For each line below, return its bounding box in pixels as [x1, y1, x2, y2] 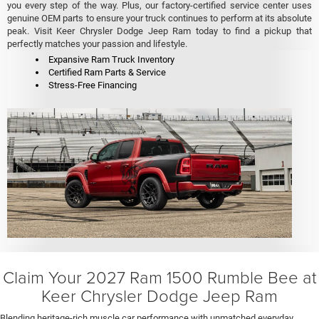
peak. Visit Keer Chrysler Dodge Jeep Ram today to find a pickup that [7, 25, 312, 36]
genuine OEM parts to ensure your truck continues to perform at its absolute [7, 12, 312, 23]
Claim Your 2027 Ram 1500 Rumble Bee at [2, 265, 317, 289]
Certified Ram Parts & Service [48, 66, 166, 78]
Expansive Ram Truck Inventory [48, 53, 174, 65]
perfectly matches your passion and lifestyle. [7, 38, 187, 49]
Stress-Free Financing [48, 79, 137, 90]
